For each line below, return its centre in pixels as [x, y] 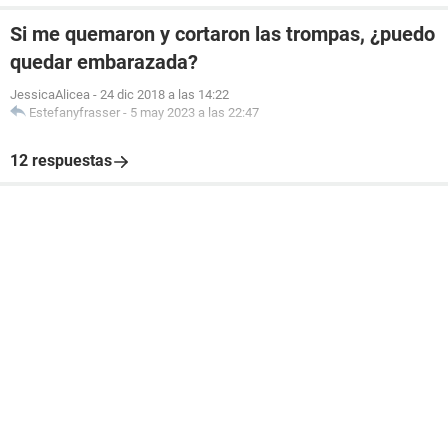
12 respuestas [61, 160]
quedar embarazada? [104, 62]
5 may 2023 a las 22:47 [194, 112]
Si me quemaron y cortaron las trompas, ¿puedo [222, 34]
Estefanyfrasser [74, 112]
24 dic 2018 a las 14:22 [164, 94]
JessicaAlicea [50, 94]
